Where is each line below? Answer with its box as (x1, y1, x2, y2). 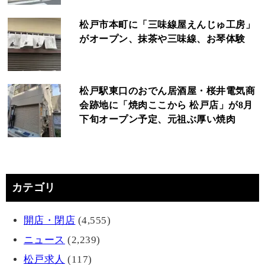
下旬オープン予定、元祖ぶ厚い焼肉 (79, 114, 236, 125)
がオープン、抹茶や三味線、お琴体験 (79, 34, 245, 44)
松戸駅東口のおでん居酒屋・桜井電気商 (79, 86, 256, 96)
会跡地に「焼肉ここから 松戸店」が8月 (79, 100, 253, 111)
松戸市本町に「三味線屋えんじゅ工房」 (79, 20, 256, 30)
